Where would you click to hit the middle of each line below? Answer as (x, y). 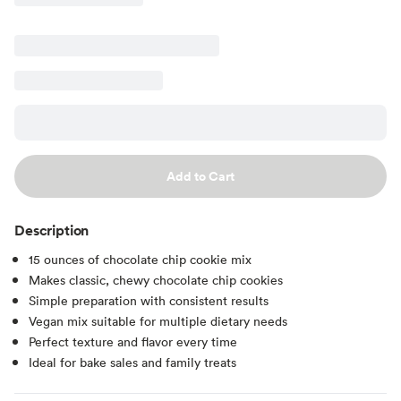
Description (52, 230)
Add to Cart (200, 176)
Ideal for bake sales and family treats (132, 362)
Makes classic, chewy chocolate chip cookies (156, 279)
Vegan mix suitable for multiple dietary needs (158, 320)
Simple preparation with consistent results (149, 300)
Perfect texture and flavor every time (133, 341)
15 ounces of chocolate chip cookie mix (140, 259)
